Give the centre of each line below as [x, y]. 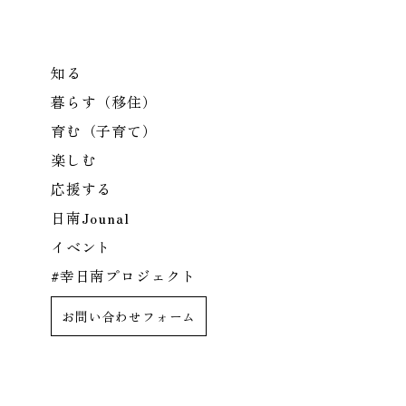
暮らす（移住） [104, 101]
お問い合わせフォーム [129, 316]
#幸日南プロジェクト [124, 275]
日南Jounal [90, 217]
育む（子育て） [104, 130]
